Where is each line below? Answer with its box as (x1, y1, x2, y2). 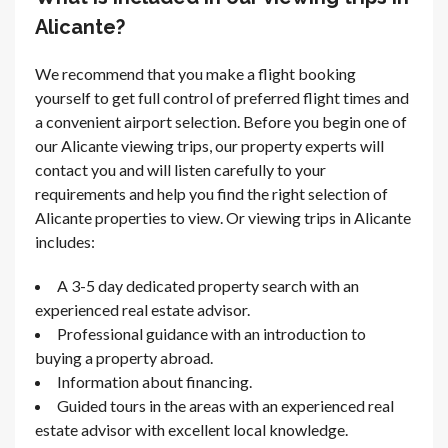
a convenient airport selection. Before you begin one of (35, 111, 407, 131)
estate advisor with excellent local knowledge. (35, 419, 348, 439)
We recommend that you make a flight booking (35, 63, 356, 83)
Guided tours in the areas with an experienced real (57, 395, 394, 415)
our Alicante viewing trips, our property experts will (35, 135, 384, 155)
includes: (35, 231, 95, 251)
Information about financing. (57, 371, 252, 391)
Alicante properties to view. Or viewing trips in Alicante (35, 207, 411, 227)
